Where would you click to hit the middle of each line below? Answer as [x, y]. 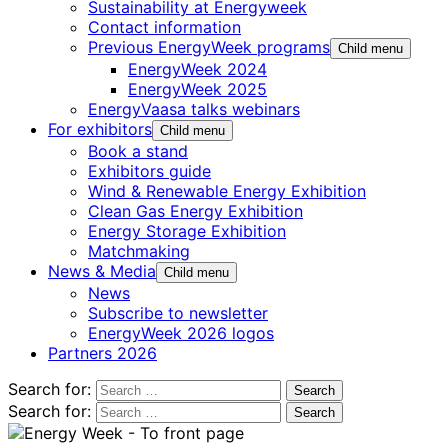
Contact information [164, 26]
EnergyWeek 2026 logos [181, 332]
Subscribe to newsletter [178, 312]
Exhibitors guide [149, 170]
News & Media [102, 270]
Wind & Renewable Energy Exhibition [227, 190]
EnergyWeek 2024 [197, 68]
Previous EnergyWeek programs [209, 46]
